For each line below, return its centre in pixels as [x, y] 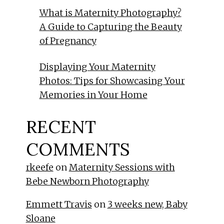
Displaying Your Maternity [97, 67]
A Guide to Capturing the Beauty [110, 27]
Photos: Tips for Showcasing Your [112, 81]
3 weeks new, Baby [147, 204]
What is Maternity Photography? [110, 13]
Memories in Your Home [93, 95]
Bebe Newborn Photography [87, 181]
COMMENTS [78, 149]
